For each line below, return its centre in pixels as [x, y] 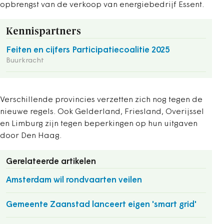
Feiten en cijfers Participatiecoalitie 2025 [88, 50]
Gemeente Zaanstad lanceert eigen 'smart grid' [101, 205]
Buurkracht [25, 61]
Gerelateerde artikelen [51, 162]
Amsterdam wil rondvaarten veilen [74, 180]
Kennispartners [43, 31]
